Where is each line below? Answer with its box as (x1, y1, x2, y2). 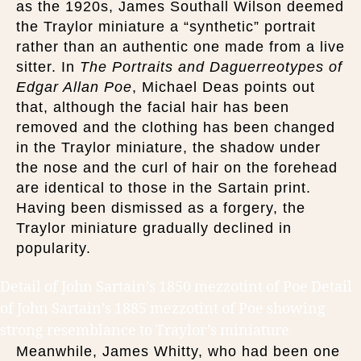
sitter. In (16, 58, 80, 75)
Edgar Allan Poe (16, 78, 132, 95)
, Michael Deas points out (132, 78, 315, 95)
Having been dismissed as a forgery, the (16, 199, 305, 216)
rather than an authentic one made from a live (16, 38, 345, 55)
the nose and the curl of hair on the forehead (16, 159, 338, 176)
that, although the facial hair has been (16, 98, 289, 115)
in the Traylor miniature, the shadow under (16, 139, 321, 156)
